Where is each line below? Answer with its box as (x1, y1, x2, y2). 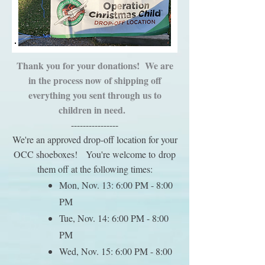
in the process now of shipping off (28, 73, 161, 87)
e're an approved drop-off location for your (20, 133, 177, 146)
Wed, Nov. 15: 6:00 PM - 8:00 (59, 245, 172, 257)
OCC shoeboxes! (14, 148, 86, 160)
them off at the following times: (37, 163, 153, 175)
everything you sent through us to (28, 88, 161, 102)
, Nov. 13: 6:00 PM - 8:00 (77, 179, 173, 191)
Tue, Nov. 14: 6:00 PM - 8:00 (59, 212, 169, 224)
